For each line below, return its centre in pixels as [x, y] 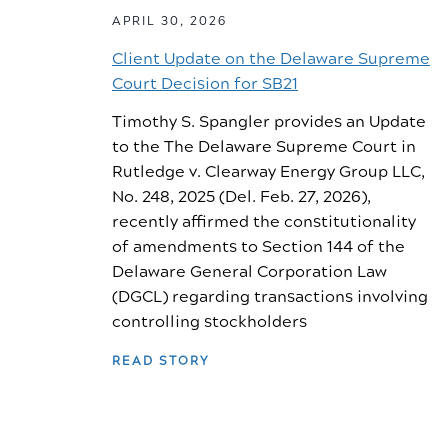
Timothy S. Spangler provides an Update [269, 122]
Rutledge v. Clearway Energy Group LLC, [268, 172]
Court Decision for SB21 [205, 84]
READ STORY [160, 361]
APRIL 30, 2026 [169, 22]
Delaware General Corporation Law [249, 272]
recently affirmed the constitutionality [264, 222]
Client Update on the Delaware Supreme [271, 59]
